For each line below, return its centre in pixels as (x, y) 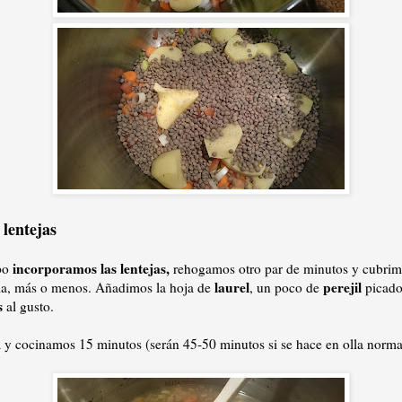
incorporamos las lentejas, (93, 268)
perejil (342, 287)
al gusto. (28, 306)
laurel (232, 287)
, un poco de (286, 287)
